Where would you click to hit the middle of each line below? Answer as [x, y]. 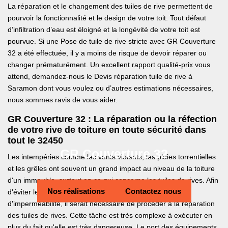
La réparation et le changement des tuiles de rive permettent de [110, 6]
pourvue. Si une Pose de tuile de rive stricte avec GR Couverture [112, 41]
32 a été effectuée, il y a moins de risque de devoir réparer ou [107, 53]
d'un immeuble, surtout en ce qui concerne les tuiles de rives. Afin [113, 180]
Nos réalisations [76, 191]
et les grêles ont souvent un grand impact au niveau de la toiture [111, 169]
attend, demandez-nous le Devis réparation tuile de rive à [100, 77]
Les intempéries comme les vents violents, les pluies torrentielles [112, 157]
